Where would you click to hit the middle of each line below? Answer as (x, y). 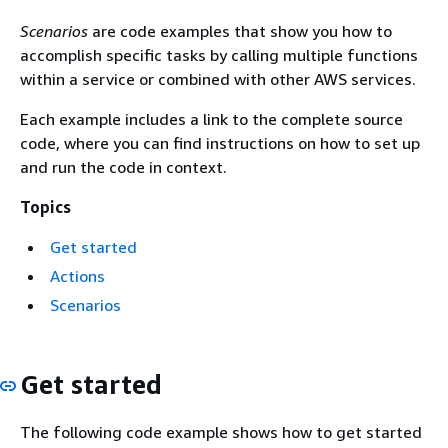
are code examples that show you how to (240, 31)
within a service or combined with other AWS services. (218, 79)
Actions (77, 276)
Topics (45, 207)
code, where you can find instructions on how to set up (220, 143)
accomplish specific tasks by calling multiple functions (219, 55)
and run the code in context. (123, 167)
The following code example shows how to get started (221, 431)
